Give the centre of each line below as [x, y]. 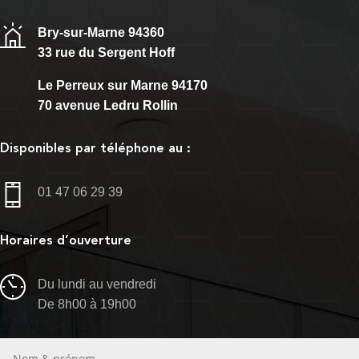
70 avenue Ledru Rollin [108, 105]
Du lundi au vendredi [97, 284]
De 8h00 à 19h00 [87, 304]
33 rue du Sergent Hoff [106, 52]
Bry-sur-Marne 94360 [101, 32]
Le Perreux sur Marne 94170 [123, 85]
